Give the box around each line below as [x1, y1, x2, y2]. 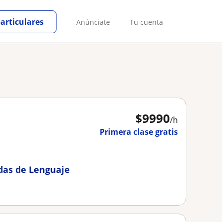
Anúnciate [76, 17, 110, 27]
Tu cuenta [130, 17, 163, 27]
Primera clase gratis [100, 126, 178, 137]
